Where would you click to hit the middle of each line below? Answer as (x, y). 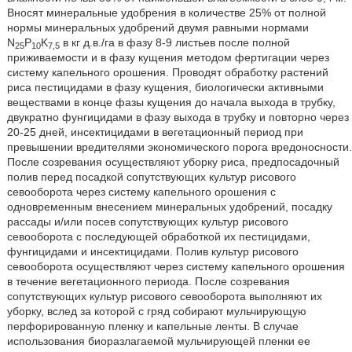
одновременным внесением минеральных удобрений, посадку (169, 207)
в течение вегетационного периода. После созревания (148, 281)
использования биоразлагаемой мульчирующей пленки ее (158, 341)
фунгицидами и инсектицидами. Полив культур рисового (152, 251)
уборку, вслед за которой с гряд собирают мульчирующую (156, 311)
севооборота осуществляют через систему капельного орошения (176, 266)
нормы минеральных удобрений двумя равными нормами (158, 27)
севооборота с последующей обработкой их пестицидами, (158, 236)
